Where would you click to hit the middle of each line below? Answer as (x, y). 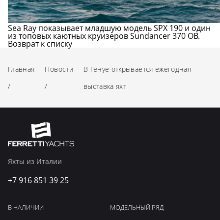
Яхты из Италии (35, 162)
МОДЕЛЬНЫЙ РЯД (137, 207)
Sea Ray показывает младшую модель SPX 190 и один (109, 28)
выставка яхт (105, 86)
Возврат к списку (40, 44)
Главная (21, 69)
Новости (59, 69)
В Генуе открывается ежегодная (137, 69)
